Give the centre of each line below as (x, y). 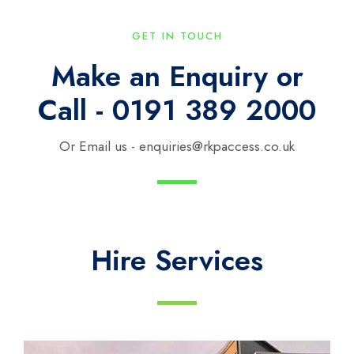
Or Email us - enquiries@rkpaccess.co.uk (177, 147)
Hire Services (177, 261)
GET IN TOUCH (177, 36)
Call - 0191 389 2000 (177, 111)
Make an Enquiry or (177, 77)
